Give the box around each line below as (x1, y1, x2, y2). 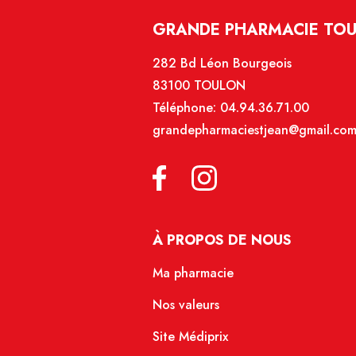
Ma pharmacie (153, 264, 234, 283)
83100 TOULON (153, 76, 246, 95)
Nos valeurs (153, 296, 219, 315)
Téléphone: (153, 99, 220, 118)
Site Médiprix (153, 327, 228, 346)
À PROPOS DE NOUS (153, 230, 292, 251)
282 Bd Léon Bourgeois (153, 54, 292, 73)
